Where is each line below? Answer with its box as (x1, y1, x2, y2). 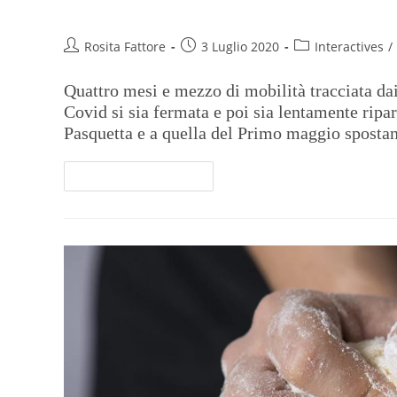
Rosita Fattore (84, 38, 166, 56)
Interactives (315, 38, 384, 56)
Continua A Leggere (79, 169, 184, 183)
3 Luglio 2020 (201, 38, 279, 56)
